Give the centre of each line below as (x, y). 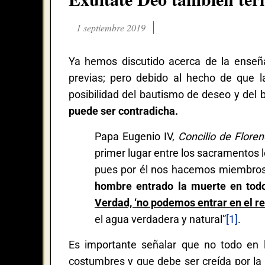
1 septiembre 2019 (111, 27)
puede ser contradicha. (123, 111)
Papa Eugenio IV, (136, 136)
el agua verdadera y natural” (160, 219)
